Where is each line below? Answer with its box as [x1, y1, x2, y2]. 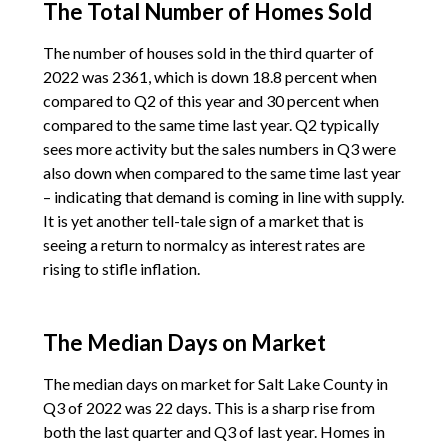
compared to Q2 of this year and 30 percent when [42, 90, 379, 110]
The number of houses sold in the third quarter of [42, 42, 374, 62]
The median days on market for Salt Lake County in [42, 373, 388, 393]
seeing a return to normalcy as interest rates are [42, 234, 365, 254]
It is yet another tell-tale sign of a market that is [42, 210, 364, 230]
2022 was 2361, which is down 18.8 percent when [42, 66, 377, 86]
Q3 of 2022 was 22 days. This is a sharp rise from [42, 397, 375, 417]
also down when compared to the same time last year [42, 162, 401, 182]
